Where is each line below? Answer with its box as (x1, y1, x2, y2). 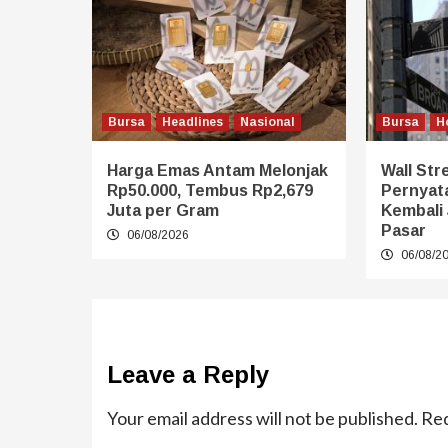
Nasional (240, 115, 295, 130)
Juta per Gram (107, 202, 219, 220)
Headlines (162, 115, 223, 130)
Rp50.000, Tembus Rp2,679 (107, 182, 313, 200)
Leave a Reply (107, 361, 269, 389)
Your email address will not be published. (107, 407, 418, 430)
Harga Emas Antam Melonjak (107, 162, 328, 180)
